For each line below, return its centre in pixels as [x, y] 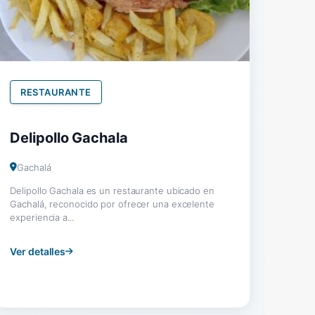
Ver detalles [38, 251]
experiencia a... [42, 217]
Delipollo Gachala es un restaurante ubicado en [112, 190]
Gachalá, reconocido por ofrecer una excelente [112, 204]
